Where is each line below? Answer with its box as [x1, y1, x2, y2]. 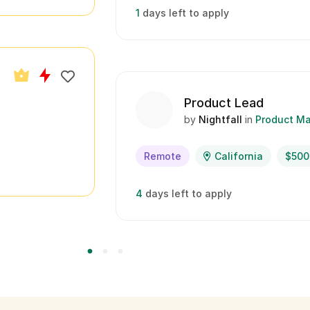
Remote [144, 150, 181, 162]
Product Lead [184, 95, 264, 110]
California [215, 150, 263, 162]
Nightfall [199, 113, 242, 125]
